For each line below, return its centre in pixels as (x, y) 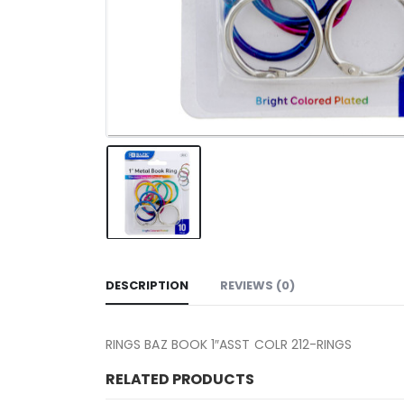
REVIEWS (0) (257, 286)
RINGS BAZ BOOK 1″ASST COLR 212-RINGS (229, 345)
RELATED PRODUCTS (180, 380)
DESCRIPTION (147, 286)
